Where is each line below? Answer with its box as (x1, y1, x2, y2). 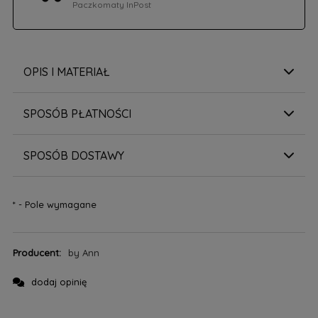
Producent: (12, 246, 64, 258)
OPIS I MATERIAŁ (23, 64, 110, 79)
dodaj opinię (31, 275, 87, 287)
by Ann (68, 246, 100, 258)
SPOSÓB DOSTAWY (23, 148, 124, 163)
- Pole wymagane (15, 198, 97, 210)
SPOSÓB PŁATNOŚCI (23, 106, 131, 121)
